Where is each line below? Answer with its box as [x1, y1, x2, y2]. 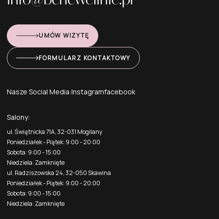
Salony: [7, 112, 30, 122]
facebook [104, 87, 135, 97]
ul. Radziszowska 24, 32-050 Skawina [7, 169, 111, 177]
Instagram [71, 87, 104, 97]
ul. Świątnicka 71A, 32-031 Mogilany [7, 128, 102, 136]
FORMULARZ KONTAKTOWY [39, 53, 131, 62]
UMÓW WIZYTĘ [39, 31, 89, 40]
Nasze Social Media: [7, 87, 71, 97]
